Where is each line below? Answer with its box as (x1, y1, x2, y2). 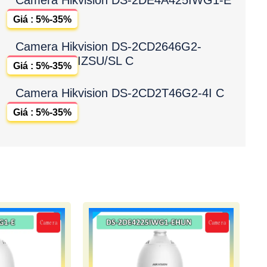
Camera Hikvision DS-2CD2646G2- (15, 39, 201, 53)
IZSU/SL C (77, 54, 133, 67)
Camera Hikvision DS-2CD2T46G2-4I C (15, 86, 224, 100)
